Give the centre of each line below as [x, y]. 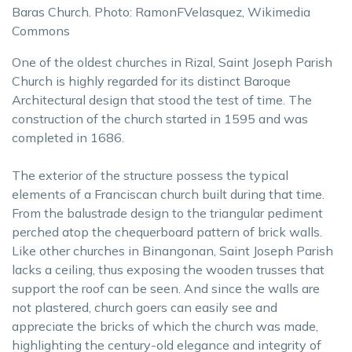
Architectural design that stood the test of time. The [162, 100]
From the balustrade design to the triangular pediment [167, 213]
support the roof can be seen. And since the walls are [166, 288]
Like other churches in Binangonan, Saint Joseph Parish [172, 251]
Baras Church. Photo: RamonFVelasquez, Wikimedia [161, 12]
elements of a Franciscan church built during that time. [168, 194]
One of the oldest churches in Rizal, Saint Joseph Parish [172, 62]
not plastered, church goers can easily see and [145, 307]
